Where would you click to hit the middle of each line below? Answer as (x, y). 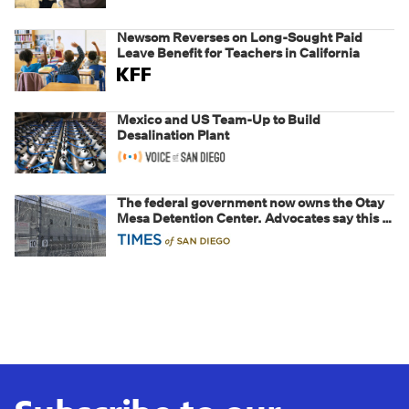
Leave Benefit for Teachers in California (238, 53)
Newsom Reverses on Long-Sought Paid (240, 38)
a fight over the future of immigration (230, 234)
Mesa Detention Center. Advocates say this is (254, 219)
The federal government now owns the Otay (251, 203)
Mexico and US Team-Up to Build (219, 120)
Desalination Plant (173, 136)
